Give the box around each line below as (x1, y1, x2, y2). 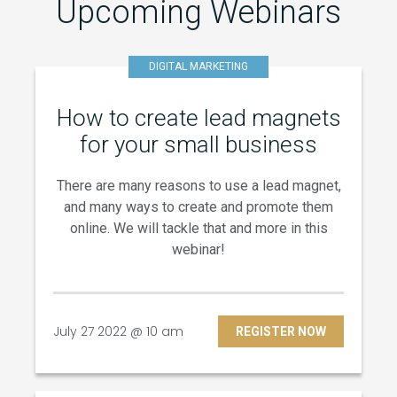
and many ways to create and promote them (64, 198, 333, 216)
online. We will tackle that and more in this (69, 220, 328, 237)
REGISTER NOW (236, 324, 326, 339)
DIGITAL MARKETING (149, 60, 248, 74)
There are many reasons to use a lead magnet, (56, 177, 341, 195)
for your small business (80, 131, 317, 159)
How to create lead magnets (56, 105, 341, 132)
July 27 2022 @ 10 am (53, 323, 183, 341)
